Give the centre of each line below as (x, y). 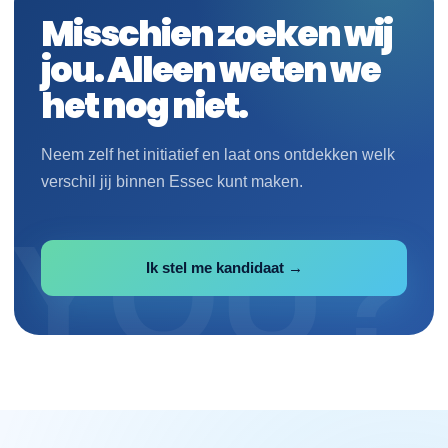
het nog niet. (144, 105)
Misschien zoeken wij (216, 33)
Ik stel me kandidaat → (224, 267)
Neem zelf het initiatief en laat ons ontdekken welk (218, 154)
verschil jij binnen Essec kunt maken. (172, 181)
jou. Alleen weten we (210, 69)
